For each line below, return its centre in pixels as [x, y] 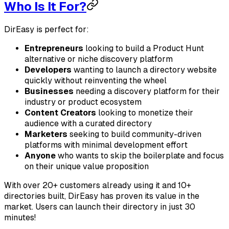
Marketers [46, 134]
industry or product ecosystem [83, 102]
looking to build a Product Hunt [144, 48]
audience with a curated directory [88, 123]
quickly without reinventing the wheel [96, 80]
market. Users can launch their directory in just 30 [100, 207]
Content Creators [60, 112]
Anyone [40, 155]
